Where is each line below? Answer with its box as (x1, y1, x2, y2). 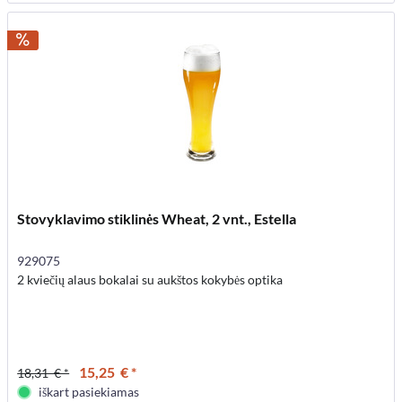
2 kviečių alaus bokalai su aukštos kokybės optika (17, 271, 284, 287)
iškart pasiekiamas (39, 383, 140, 399)
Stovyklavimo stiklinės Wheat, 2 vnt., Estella (17, 209, 297, 227)
